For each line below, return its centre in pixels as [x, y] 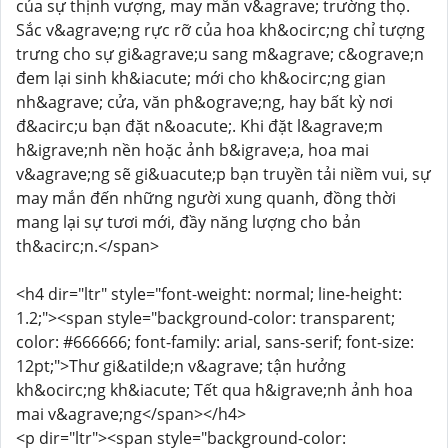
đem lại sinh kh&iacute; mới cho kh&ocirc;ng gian [201, 78]
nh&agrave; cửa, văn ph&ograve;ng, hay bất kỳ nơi [204, 102]
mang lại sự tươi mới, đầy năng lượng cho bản [188, 222]
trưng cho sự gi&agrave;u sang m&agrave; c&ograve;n [220, 54]
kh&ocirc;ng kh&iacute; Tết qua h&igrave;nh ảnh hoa [214, 390]
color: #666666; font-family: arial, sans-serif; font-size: [215, 342]
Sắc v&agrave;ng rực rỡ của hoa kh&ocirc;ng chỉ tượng [220, 30]
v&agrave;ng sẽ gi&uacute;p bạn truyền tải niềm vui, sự [223, 174]
